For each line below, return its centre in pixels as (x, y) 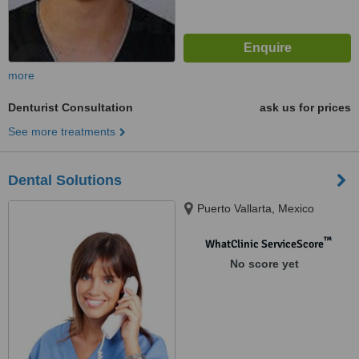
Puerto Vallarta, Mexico (256, 208)
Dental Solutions (65, 180)
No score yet (264, 264)
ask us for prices (305, 107)
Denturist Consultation (71, 107)
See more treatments (62, 131)
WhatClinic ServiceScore (264, 244)
